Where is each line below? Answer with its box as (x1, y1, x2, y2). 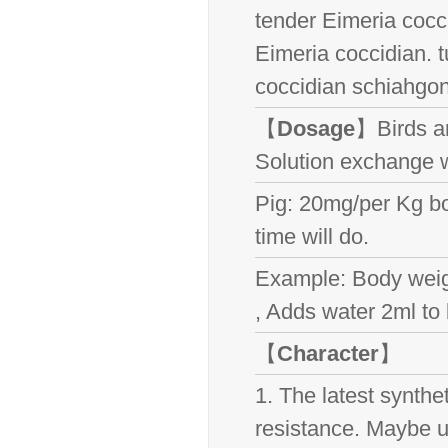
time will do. (255, 224, 369, 249)
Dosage (277, 116, 355, 141)
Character (277, 341, 379, 366)
